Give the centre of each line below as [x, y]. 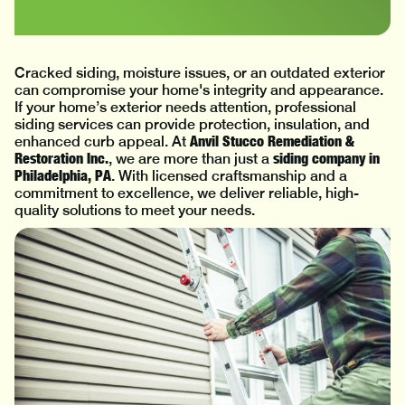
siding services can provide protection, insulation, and [192, 124]
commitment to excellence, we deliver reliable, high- [187, 193]
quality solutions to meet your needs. [135, 210]
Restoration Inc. [61, 158]
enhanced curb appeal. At [102, 141]
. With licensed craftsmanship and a [229, 176]
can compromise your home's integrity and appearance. [199, 90]
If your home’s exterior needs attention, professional [185, 107]
